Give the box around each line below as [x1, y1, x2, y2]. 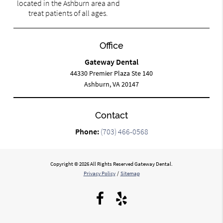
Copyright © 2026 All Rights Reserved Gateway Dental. [50, 160, 173, 168]
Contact [95, 110, 128, 121]
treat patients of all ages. [28, 8, 109, 18]
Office [100, 40, 123, 51]
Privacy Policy [83, 170, 115, 177]
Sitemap [120, 170, 140, 177]
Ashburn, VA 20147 [84, 80, 139, 89]
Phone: [75, 126, 101, 137]
